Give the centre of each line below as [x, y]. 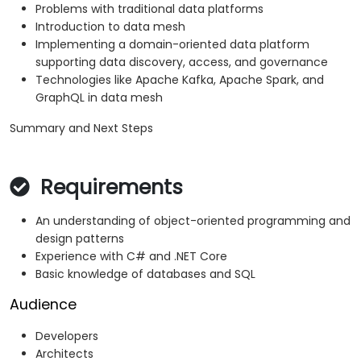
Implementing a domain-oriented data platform [172, 45]
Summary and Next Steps [81, 129]
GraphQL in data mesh [99, 98]
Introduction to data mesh [110, 27]
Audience [43, 305]
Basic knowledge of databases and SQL [145, 274]
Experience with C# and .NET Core [131, 257]
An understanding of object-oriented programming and [193, 221]
